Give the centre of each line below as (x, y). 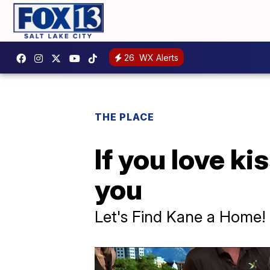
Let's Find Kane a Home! (180, 216)
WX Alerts (158, 58)
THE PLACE (124, 117)
